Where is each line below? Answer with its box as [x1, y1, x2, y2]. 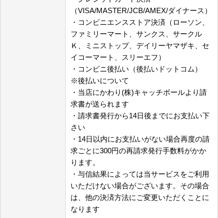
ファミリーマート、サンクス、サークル [71, 30, 202, 38]
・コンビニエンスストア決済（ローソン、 [71, 18, 209, 26]
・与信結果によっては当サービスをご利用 [71, 170, 209, 178]
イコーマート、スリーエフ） [71, 53, 165, 61]
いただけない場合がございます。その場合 [71, 182, 209, 190]
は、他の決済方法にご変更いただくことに [71, 193, 209, 201]
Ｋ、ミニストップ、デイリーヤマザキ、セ [71, 41, 209, 50]
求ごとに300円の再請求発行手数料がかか [71, 146, 206, 155]
